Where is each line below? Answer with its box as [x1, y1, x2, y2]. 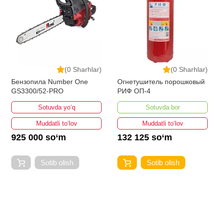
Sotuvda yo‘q [38, 104, 75, 111]
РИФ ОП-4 [117, 87, 151, 95]
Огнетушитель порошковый [117, 78, 205, 86]
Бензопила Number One [11, 78, 88, 86]
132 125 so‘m [117, 132, 172, 143]
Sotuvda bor [145, 104, 180, 111]
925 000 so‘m [11, 132, 66, 143]
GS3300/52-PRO [11, 87, 64, 95]
